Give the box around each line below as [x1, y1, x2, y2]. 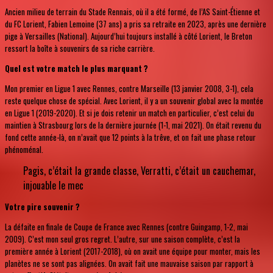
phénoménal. [5, 143, 43, 155]
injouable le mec [23, 177, 83, 193]
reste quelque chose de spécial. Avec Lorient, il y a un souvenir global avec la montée [5, 94, 263, 107]
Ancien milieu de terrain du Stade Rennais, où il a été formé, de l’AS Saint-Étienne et [5, 5, 260, 18]
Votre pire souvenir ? [5, 200, 80, 213]
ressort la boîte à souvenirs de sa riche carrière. [5, 41, 155, 54]
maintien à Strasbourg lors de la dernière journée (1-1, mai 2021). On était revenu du [5, 118, 261, 131]
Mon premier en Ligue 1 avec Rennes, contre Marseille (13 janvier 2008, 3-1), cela [5, 82, 253, 94]
